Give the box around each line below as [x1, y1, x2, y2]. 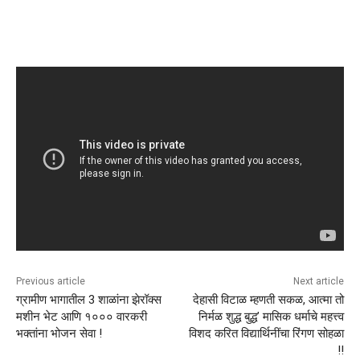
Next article [292, 276, 344, 288]
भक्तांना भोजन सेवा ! [16, 326, 102, 342]
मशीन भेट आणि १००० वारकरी [16, 309, 147, 325]
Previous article [16, 276, 85, 288]
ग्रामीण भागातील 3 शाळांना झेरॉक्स [16, 292, 162, 308]
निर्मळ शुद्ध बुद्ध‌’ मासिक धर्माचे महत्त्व [198, 309, 344, 325]
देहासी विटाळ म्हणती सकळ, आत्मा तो [192, 292, 344, 308]
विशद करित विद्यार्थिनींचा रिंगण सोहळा [188, 326, 344, 342]
